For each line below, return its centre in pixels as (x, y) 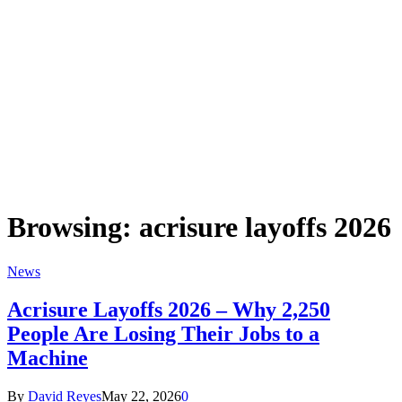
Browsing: (73, 227)
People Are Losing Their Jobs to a (163, 333)
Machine (48, 358)
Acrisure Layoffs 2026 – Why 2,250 (169, 309)
